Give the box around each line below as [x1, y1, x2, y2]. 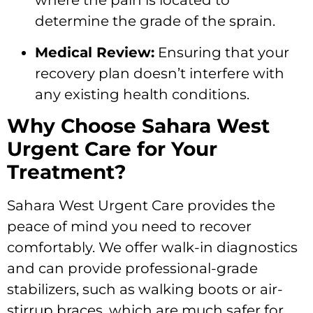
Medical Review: [35, 43, 154, 61]
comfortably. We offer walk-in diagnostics [7, 238, 298, 256]
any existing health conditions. [35, 85, 249, 103]
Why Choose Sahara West [7, 113, 270, 138]
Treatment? [7, 159, 126, 184]
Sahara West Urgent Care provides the [7, 196, 275, 214]
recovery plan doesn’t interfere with [35, 64, 284, 82]
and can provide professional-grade [7, 259, 258, 277]
